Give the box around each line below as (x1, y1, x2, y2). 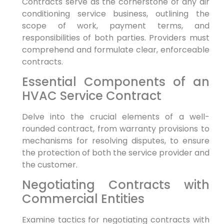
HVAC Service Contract (21, 87, 161, 104)
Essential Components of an (21, 73, 209, 90)
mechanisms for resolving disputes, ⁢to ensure (21, 135, 209, 147)
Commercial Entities (21, 190, 144, 207)
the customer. (21, 159, 77, 171)
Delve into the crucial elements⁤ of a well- (21, 111, 209, 123)
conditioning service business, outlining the (21, 7, 209, 19)
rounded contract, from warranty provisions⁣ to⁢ (21, 123, 209, 135)
